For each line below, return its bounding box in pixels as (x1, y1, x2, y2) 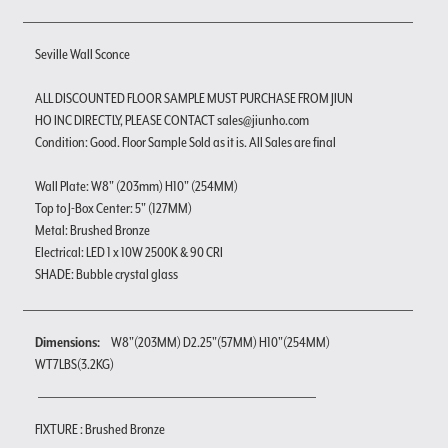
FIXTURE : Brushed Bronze (35, 420, 165, 437)
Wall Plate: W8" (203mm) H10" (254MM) (35, 177, 238, 194)
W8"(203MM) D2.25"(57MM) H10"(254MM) (111, 333, 330, 350)
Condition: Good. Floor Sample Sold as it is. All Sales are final (35, 133, 336, 150)
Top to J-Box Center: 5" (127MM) (35, 199, 192, 216)
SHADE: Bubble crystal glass (35, 265, 178, 282)
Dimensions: (35, 333, 102, 350)
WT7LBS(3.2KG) (35, 355, 114, 372)
